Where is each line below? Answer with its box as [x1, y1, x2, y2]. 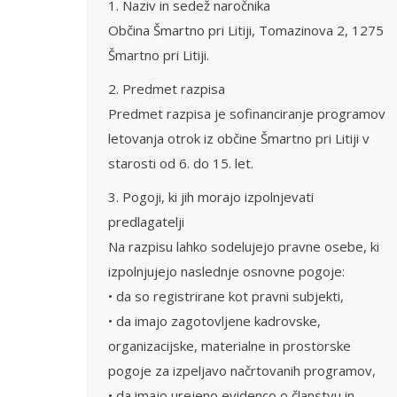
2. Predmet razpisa [108, 80, 225, 97]
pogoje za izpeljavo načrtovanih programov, [108, 362, 376, 379]
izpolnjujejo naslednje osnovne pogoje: [108, 262, 345, 280]
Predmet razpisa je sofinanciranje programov [108, 105, 385, 122]
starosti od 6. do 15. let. [108, 154, 253, 172]
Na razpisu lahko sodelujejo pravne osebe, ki [108, 237, 379, 255]
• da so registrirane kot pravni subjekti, [108, 287, 344, 305]
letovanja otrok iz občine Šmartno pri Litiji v [108, 129, 370, 147]
